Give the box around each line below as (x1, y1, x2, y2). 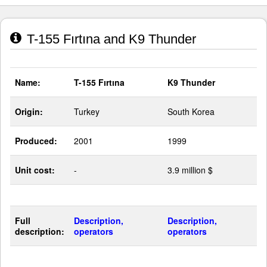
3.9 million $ (167, 164, 213, 176)
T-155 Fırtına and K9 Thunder (23, 32, 196, 47)
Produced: (15, 135, 57, 147)
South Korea (167, 105, 215, 118)
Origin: (15, 105, 43, 118)
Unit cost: (15, 164, 55, 176)
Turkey (74, 105, 100, 118)
